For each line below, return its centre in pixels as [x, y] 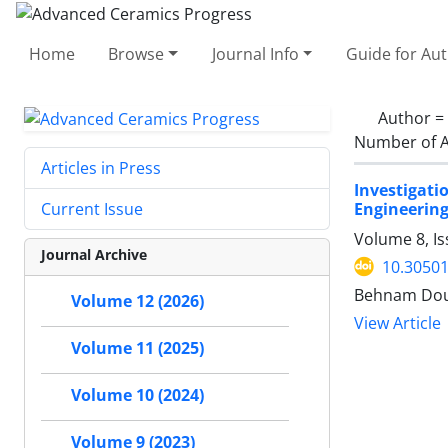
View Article [397, 323]
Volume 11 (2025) [137, 348]
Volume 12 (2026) [137, 301]
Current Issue [92, 209]
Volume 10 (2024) [137, 395]
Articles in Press [101, 168]
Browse [136, 53]
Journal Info [255, 53]
